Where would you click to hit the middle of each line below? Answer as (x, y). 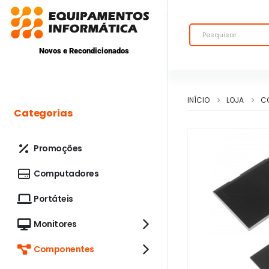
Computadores (66, 174)
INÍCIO (198, 100)
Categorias (43, 113)
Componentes (64, 249)
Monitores (55, 224)
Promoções (58, 148)
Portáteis (53, 199)
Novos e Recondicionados (84, 51)
